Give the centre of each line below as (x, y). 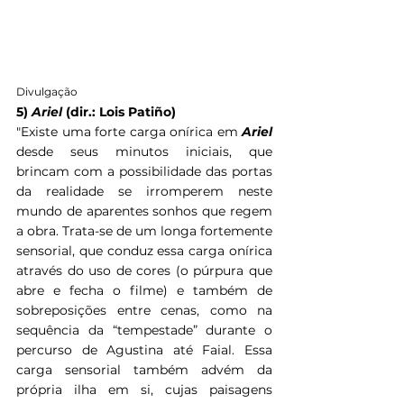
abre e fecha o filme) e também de (144, 290)
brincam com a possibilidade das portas (144, 171)
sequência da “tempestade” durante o (144, 330)
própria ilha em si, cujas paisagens (144, 389)
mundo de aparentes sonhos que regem (144, 211)
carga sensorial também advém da (144, 369)
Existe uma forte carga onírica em (131, 131)
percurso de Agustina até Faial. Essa (144, 349)
